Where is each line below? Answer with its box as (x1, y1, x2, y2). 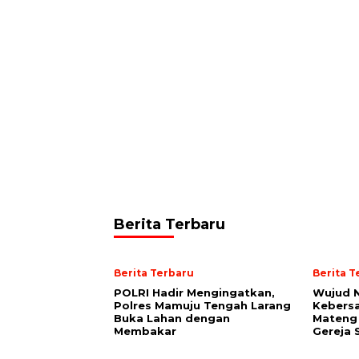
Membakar (114, 325, 176, 337)
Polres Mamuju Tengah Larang (114, 299, 291, 312)
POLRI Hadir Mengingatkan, (114, 286, 275, 299)
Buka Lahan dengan (114, 312, 230, 325)
